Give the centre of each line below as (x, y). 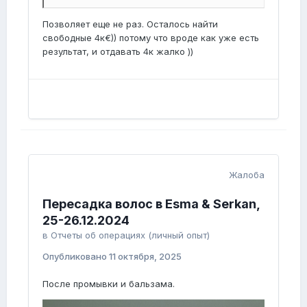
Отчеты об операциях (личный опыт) (130, 235)
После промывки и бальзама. (109, 284)
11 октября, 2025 (145, 256)
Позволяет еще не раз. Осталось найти (130, 24)
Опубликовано (76, 256)
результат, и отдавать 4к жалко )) (118, 51)
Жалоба (247, 175)
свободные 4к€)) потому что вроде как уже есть (151, 38)
